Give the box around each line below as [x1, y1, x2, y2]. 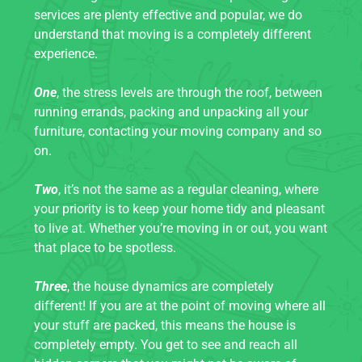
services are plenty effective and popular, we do [34, 7, 302, 23]
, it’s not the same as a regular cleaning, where [58, 182, 318, 197]
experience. [34, 46, 98, 61]
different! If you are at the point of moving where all [34, 298, 326, 314]
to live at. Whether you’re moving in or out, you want [34, 221, 327, 236]
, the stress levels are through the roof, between [57, 85, 322, 100]
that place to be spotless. [34, 240, 176, 255]
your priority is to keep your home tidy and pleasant [34, 201, 325, 217]
